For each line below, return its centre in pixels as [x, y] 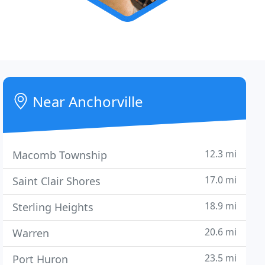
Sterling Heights [53, 207]
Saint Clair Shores [57, 181]
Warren [31, 233]
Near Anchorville [86, 101]
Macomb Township [60, 155]
